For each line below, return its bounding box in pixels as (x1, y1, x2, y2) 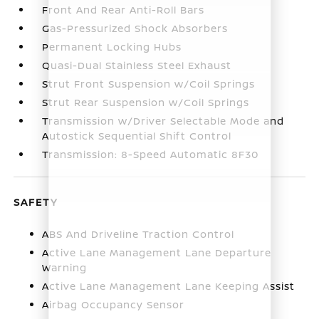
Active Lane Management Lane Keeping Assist (42, 278, 296, 293)
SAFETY (14, 194, 58, 209)
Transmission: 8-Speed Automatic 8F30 (42, 147, 259, 161)
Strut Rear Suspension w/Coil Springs (42, 95, 250, 109)
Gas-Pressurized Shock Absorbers (42, 21, 229, 35)
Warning (42, 260, 88, 274)
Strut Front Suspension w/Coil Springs (42, 76, 256, 90)
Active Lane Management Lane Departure (42, 245, 272, 259)
